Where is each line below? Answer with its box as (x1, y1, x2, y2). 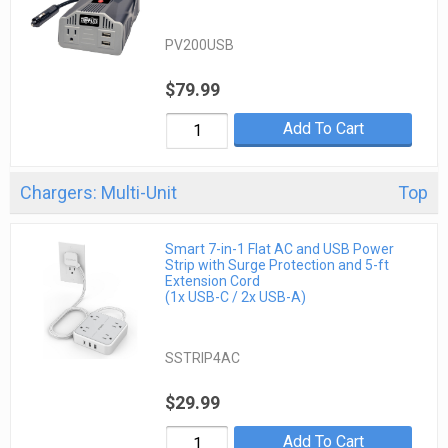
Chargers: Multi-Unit (20, 182, 177, 204)
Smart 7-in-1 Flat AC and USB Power (165, 241, 395, 258)
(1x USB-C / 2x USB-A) (165, 289, 307, 306)
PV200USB (165, 36, 235, 53)
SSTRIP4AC (165, 350, 241, 367)
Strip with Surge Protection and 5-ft (165, 257, 390, 274)
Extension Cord (165, 273, 261, 290)
